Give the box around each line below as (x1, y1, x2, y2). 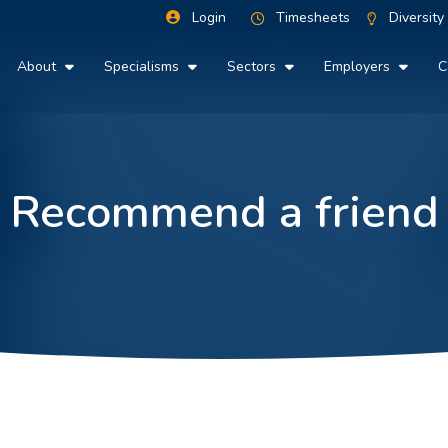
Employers (323, 57, 394, 77)
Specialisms (103, 57, 183, 77)
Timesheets (275, 8, 350, 28)
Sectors (226, 57, 280, 77)
